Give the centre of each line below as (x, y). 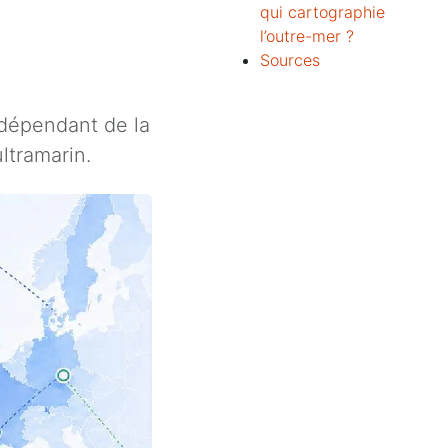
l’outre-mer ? (312, 36)
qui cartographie (322, 12)
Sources (295, 60)
